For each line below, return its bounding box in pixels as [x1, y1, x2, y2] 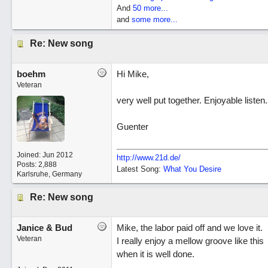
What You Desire [163, 165, 221, 173]
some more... [131, 15, 178, 24]
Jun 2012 [42, 151, 73, 159]
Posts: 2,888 [16, 160, 57, 169]
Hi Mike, [116, 69, 149, 79]
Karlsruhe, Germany [16, 170, 82, 178]
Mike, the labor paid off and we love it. [116, 223, 263, 233]
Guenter [116, 121, 148, 132]
